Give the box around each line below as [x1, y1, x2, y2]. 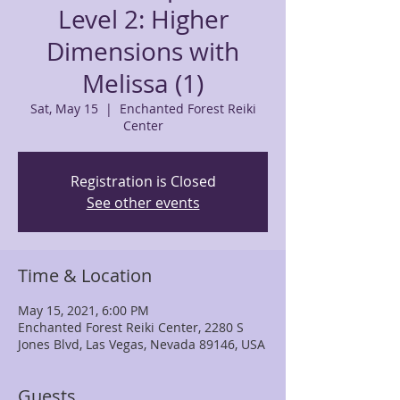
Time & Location [18, 263, 152, 287]
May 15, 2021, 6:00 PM [18, 302, 149, 319]
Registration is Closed [70, 171, 216, 191]
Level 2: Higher [57, 3, 229, 36]
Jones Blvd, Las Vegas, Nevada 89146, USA [18, 336, 265, 353]
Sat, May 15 [29, 100, 98, 117]
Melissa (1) [82, 67, 204, 100]
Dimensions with [46, 35, 239, 68]
